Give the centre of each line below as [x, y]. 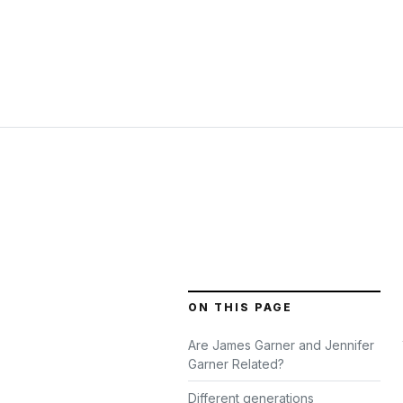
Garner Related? [236, 364]
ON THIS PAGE [240, 307]
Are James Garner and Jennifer [281, 345]
